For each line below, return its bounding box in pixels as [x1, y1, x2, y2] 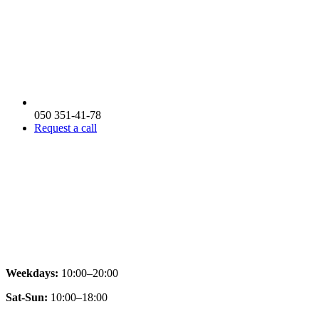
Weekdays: [6, 267, 58, 280]
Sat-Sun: [6, 291, 48, 304]
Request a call [34, 122, 97, 135]
